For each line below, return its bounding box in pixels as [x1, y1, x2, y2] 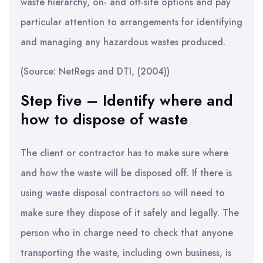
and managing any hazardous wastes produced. [21, 35, 225, 49]
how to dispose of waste [21, 109, 188, 130]
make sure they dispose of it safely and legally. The [21, 206, 239, 220]
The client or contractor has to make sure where [21, 146, 228, 160]
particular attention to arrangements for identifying [21, 15, 242, 29]
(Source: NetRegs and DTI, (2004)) [21, 65, 170, 78]
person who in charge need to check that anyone [21, 226, 233, 240]
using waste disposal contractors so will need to [21, 186, 225, 200]
